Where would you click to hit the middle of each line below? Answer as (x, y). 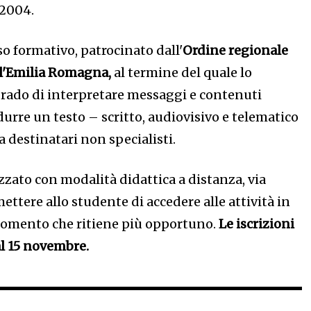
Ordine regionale (236, 50)
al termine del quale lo (182, 73)
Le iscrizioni (257, 224)
